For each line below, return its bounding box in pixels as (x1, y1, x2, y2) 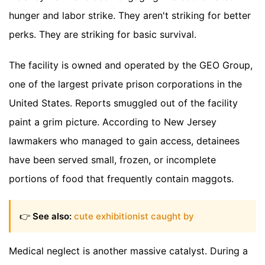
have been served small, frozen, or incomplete (9, 154, 216, 166)
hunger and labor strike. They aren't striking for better (9, 9, 251, 22)
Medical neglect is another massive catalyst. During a (9, 244, 248, 257)
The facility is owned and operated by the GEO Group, (9, 59, 253, 72)
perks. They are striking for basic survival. (9, 28, 196, 41)
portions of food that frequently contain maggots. (9, 173, 234, 185)
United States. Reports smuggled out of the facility (9, 97, 238, 109)
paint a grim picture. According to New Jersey (9, 116, 216, 128)
